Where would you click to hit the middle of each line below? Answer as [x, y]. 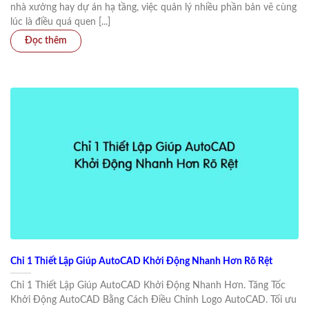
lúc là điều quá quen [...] [60, 22]
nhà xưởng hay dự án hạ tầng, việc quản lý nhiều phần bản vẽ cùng [153, 8]
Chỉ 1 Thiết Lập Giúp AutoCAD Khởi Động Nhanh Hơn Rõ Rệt [141, 262]
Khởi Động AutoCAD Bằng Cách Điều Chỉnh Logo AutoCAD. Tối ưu [153, 300]
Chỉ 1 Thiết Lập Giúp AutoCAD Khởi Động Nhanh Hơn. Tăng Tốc [148, 286]
